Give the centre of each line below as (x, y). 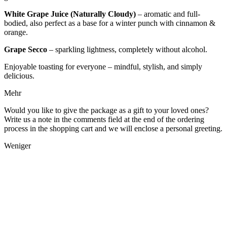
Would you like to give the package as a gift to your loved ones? (106, 110)
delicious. (19, 75)
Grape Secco (26, 49)
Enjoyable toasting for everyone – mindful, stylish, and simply (103, 66)
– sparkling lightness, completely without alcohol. (127, 49)
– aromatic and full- (168, 14)
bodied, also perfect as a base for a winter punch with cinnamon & (110, 23)
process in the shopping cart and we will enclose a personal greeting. (113, 128)
